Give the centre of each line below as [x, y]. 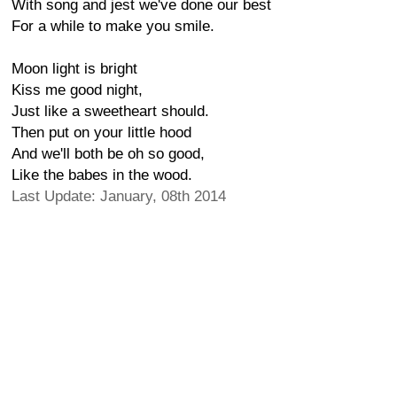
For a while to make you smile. [113, 26]
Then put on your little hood [101, 132]
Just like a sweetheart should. [110, 111]
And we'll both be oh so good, [108, 154]
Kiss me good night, [77, 90]
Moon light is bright [74, 69]
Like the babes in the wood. [102, 175]
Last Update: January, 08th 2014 [119, 196]
